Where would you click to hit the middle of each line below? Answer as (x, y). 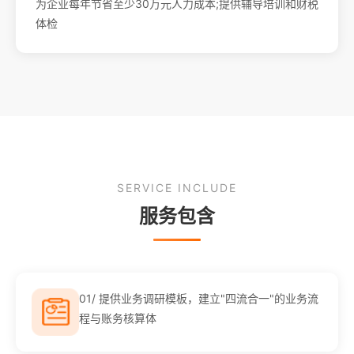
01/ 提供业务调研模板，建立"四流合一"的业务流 (199, 298)
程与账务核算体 (118, 318)
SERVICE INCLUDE (177, 187)
